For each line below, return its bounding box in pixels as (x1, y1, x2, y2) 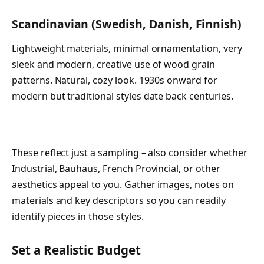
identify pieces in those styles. (12, 209, 144, 223)
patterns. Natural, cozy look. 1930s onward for (12, 74, 217, 87)
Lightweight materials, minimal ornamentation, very (12, 42, 242, 55)
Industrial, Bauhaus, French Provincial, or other (12, 161, 220, 175)
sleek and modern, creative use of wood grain (12, 58, 215, 71)
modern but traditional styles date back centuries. (12, 90, 233, 103)
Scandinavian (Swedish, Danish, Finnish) (12, 15, 242, 32)
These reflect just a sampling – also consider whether (12, 146, 247, 159)
